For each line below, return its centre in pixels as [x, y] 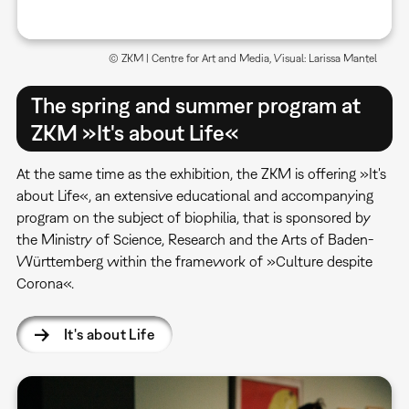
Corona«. [47, 283]
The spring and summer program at [195, 105]
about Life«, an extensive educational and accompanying [194, 195]
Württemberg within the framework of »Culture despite [194, 261]
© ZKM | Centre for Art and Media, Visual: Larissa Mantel [243, 59]
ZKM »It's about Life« [135, 133]
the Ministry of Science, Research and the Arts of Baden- [194, 239]
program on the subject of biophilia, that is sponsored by [193, 217]
